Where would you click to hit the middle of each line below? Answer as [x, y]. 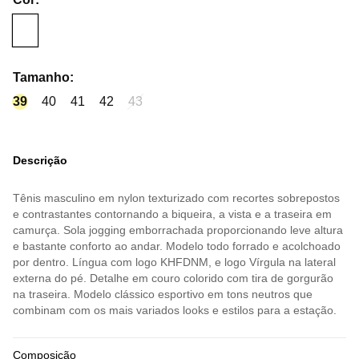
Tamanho [41, 78]
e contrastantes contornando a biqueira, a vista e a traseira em [172, 214]
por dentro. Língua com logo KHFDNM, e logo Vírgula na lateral [174, 262]
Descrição [40, 161]
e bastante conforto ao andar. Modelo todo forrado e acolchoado [177, 246]
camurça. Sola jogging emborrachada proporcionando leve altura [178, 230]
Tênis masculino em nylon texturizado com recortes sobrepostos [176, 198]
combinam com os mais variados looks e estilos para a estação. [175, 311]
